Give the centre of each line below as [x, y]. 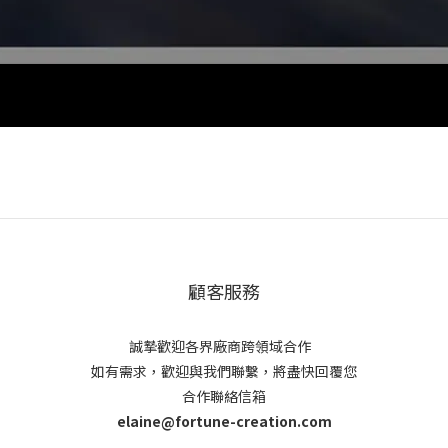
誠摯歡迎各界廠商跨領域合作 [224, 346]
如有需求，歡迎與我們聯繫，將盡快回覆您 [224, 371]
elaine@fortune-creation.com [224, 421]
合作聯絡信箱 [224, 396]
